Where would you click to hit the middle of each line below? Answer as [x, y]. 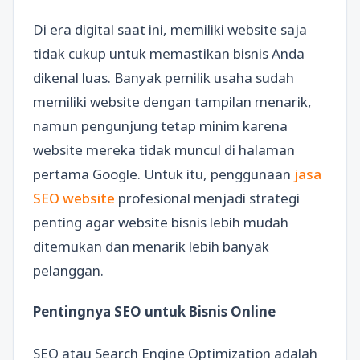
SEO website [74, 198]
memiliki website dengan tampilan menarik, [172, 102]
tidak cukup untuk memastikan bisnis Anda [169, 53]
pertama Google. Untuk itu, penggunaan [164, 174]
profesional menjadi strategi [207, 198]
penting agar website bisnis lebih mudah [161, 222]
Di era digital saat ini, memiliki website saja [170, 29]
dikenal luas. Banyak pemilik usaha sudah [164, 78]
